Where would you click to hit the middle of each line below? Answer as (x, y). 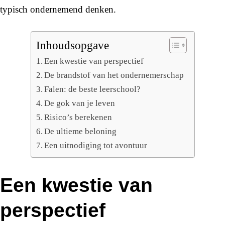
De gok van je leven (79, 103)
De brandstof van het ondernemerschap (114, 75)
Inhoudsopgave (72, 46)
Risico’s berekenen (78, 118)
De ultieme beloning (80, 132)
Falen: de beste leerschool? (92, 89)
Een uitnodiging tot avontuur (95, 146)
